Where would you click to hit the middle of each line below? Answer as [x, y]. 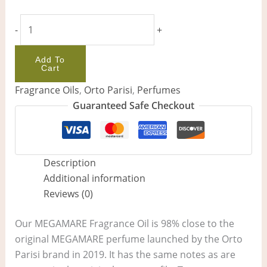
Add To [50, 60]
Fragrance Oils [47, 90]
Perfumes [159, 90]
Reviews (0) [68, 194]
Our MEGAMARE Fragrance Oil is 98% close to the [124, 224]
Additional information [94, 178]
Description [69, 163]
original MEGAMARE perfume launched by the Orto [128, 239]
